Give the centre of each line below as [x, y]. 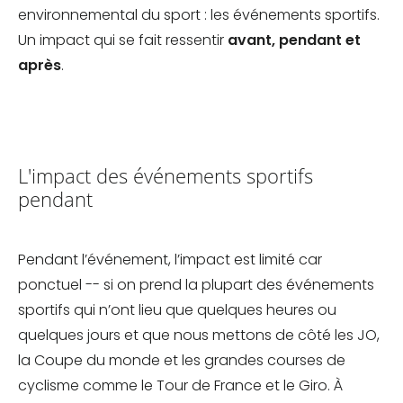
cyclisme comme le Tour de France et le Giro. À [180, 386]
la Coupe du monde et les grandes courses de [182, 361]
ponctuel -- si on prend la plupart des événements [196, 285]
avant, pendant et [294, 40]
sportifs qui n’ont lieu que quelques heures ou [177, 310]
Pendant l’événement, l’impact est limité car [170, 260]
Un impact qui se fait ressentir [123, 40]
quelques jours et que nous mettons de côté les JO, [199, 336]
